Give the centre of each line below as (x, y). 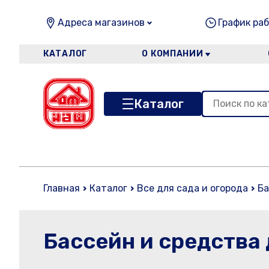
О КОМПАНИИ (173, 54)
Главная (62, 188)
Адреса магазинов (101, 23)
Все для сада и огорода (192, 188)
